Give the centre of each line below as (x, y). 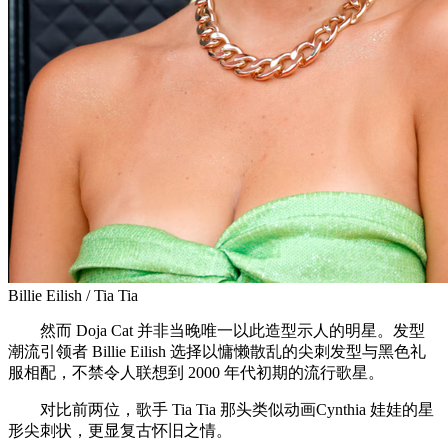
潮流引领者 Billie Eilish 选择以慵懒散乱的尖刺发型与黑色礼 (217, 351)
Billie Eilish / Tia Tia (73, 295)
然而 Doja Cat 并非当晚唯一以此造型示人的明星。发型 (216, 330)
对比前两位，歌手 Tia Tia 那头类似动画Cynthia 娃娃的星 (221, 409)
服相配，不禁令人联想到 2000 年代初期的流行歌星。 (196, 372)
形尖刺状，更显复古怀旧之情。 (120, 430)
